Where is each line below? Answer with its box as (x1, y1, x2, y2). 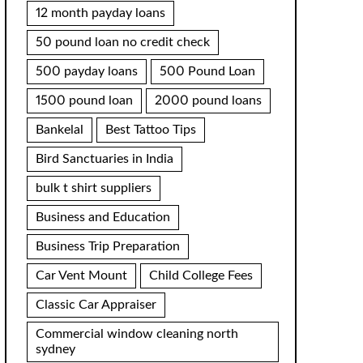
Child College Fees (148, 269, 253, 282)
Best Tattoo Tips (105, 123, 196, 136)
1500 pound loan (35, 94, 133, 107)
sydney (35, 343, 75, 356)
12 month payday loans (35, 6, 165, 19)
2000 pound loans (154, 94, 262, 107)
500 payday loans (35, 65, 138, 78)
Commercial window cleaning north (35, 327, 238, 340)
